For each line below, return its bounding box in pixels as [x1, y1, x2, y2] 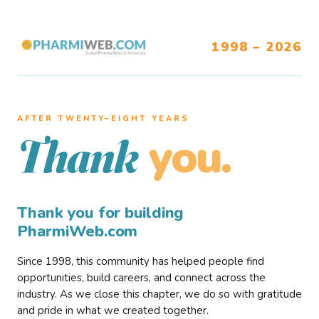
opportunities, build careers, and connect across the [17, 271, 266, 285]
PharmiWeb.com [17, 221, 138, 242]
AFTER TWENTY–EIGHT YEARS [17, 113, 189, 124]
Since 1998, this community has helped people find [17, 254, 264, 268]
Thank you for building [17, 202, 184, 224]
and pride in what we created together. [17, 303, 209, 318]
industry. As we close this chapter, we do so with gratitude [17, 287, 302, 301]
